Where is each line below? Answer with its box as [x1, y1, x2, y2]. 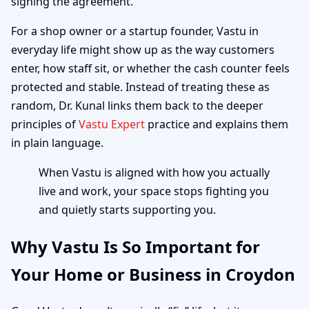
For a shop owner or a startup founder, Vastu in [11, 23, 259, 39]
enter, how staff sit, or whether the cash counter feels [11, 60, 290, 76]
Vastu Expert [79, 116, 145, 132]
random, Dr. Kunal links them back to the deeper [11, 97, 263, 113]
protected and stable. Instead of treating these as [11, 79, 270, 94]
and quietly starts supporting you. [39, 201, 216, 217]
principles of [11, 116, 79, 132]
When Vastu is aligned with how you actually [39, 164, 270, 180]
